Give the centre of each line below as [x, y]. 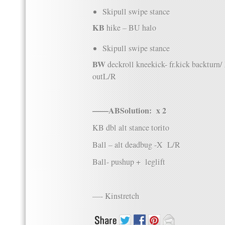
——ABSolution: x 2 [129, 110]
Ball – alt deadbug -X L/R [136, 145]
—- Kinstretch [116, 196]
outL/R [104, 76]
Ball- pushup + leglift [129, 162]
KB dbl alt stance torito [131, 128]
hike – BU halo [130, 28]
